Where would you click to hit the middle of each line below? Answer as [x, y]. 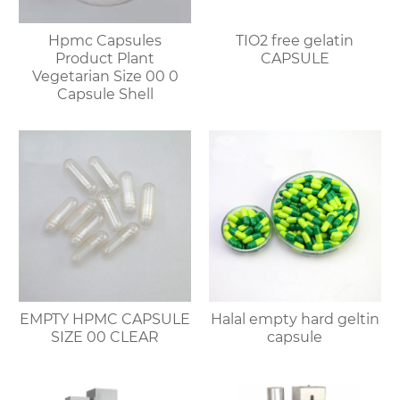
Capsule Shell [105, 94]
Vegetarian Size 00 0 [105, 76]
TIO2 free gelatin [270, 40]
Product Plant [105, 58]
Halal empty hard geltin [295, 320]
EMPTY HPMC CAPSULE [105, 320]
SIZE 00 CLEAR [105, 337]
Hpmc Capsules [105, 40]
